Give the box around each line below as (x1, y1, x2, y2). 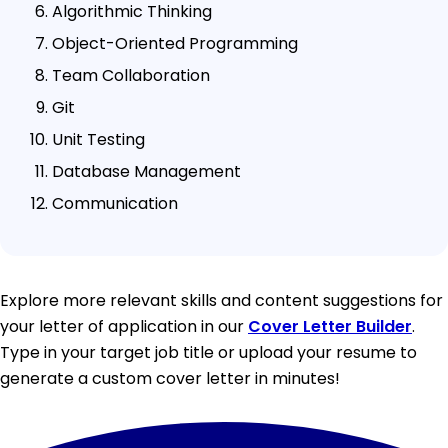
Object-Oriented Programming (52, 31, 298, 55)
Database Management (52, 159, 241, 183)
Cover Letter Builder (248, 314, 412, 338)
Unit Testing (52, 127, 145, 151)
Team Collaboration (52, 63, 210, 87)
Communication (52, 191, 178, 215)
